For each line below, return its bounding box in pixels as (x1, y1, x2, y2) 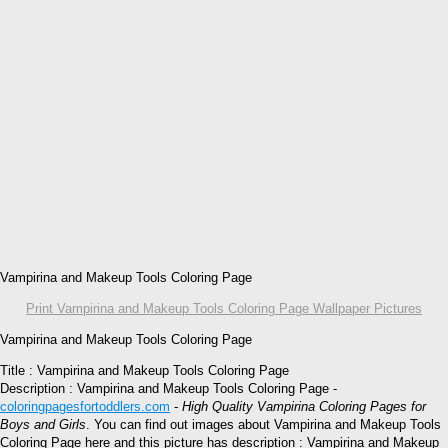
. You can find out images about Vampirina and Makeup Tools (86, 416, 441, 432)
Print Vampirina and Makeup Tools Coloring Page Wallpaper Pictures (26, 300, 422, 316)
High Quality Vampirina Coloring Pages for (182, 398, 426, 414)
